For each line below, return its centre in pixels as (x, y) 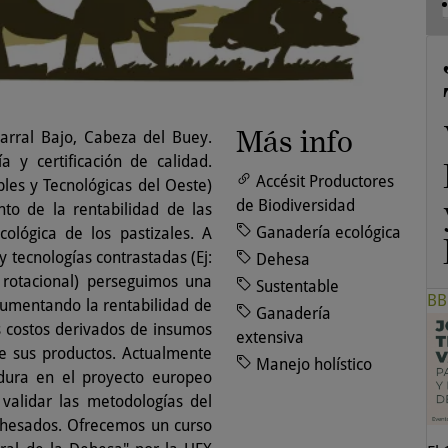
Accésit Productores (325, 182)
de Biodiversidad (295, 206)
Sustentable (297, 287)
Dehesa (283, 260)
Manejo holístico (314, 365)
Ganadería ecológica (328, 233)
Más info (294, 142)
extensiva (270, 338)
